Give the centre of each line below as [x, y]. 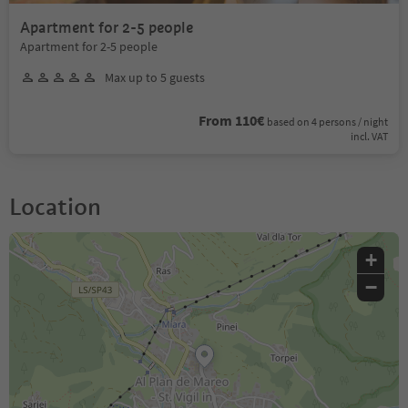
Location [55, 206]
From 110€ [231, 120]
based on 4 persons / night [327, 121]
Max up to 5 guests [155, 77]
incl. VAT [369, 136]
